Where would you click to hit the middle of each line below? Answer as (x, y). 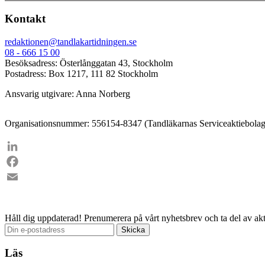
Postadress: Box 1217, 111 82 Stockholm (81, 73)
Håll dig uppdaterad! (43, 218)
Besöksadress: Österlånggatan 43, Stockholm (89, 63)
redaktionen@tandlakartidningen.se (71, 41)
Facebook (23, 176)
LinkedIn (22, 161)
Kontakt (25, 19)
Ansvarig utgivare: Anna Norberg (67, 93)
